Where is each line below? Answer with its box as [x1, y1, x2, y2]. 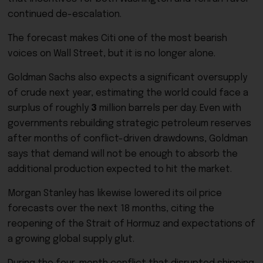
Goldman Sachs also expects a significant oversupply [8, 72, 247, 83]
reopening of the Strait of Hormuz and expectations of [8, 218, 255, 229]
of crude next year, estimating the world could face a [8, 87, 248, 98]
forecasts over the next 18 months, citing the [8, 203, 214, 214]
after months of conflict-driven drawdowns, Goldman [8, 133, 248, 144]
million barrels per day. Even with [99, 103, 241, 113]
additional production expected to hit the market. [8, 164, 232, 174]
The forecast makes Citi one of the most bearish [8, 33, 227, 43]
